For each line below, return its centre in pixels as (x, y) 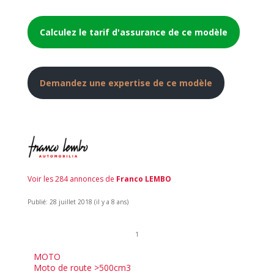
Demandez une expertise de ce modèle (126, 83)
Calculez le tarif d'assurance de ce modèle (133, 32)
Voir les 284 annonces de (72, 179)
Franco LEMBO (143, 179)
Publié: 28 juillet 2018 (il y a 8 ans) (78, 202)
